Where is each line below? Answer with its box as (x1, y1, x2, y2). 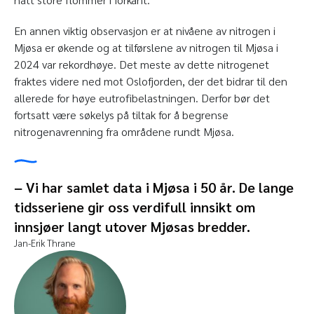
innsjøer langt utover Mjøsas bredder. (14, 217, 250, 236)
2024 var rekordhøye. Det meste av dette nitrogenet (14, 57, 269, 72)
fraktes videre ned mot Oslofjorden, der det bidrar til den (14, 74, 287, 89)
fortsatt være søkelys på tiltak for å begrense (14, 107, 228, 123)
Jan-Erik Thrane (14, 237, 75, 250)
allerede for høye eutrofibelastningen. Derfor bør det (14, 90, 270, 106)
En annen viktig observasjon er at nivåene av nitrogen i (14, 23, 275, 39)
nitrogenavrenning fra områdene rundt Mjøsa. (14, 124, 234, 139)
